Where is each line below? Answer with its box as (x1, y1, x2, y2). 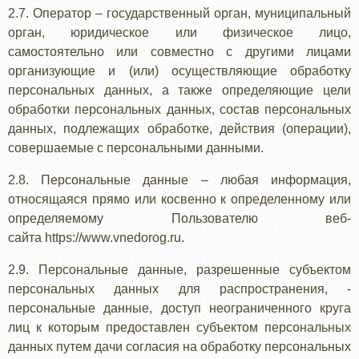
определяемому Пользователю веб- (8, 212, 351, 225)
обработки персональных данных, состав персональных (8, 103, 351, 116)
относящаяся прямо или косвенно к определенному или (8, 192, 351, 206)
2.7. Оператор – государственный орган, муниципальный (8, 6, 351, 20)
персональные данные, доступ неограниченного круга (8, 301, 351, 315)
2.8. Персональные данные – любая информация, (8, 173, 351, 187)
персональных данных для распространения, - (8, 282, 351, 296)
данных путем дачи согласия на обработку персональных (8, 340, 351, 353)
